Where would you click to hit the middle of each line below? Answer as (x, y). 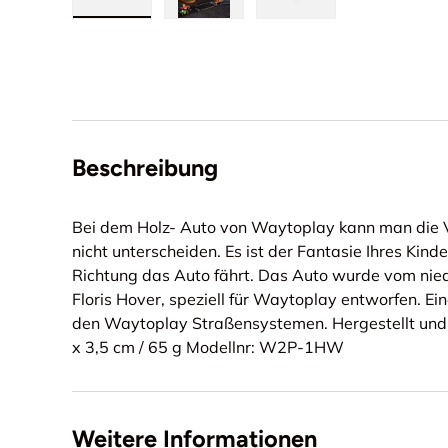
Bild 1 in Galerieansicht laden (220, 27)
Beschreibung (145, 168)
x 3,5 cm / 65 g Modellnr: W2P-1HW (208, 347)
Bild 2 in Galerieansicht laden (312, 27)
